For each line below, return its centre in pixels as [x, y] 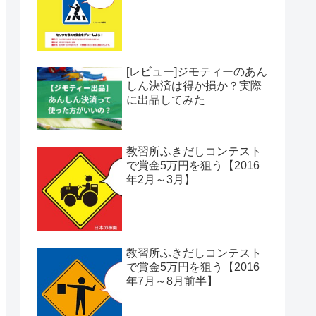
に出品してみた [166, 99]
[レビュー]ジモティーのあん [197, 71]
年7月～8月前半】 [172, 281]
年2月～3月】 [161, 180]
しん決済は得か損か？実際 [194, 85]
